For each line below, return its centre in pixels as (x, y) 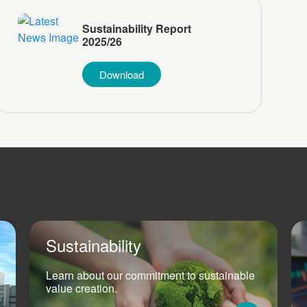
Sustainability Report (137, 28)
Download (122, 74)
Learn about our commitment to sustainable (151, 275)
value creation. (82, 288)
